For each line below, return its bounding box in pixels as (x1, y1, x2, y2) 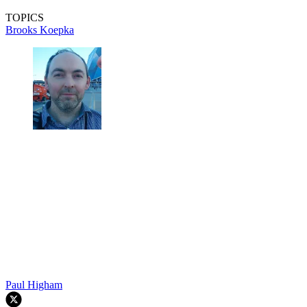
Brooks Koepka (5, 23, 74, 36)
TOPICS (5, 11, 44, 23)
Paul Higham (5, 278, 62, 291)
